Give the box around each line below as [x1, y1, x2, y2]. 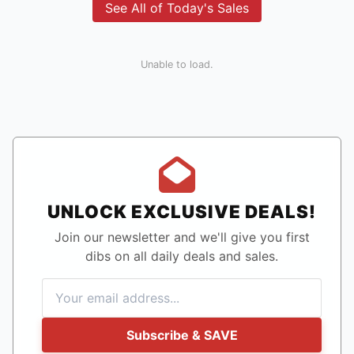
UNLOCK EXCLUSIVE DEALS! [47, 201, 316, 223]
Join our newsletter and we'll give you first [54, 229, 310, 246]
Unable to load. [141, 58, 213, 71]
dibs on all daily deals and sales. [85, 248, 278, 265]
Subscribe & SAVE [126, 327, 238, 344]
